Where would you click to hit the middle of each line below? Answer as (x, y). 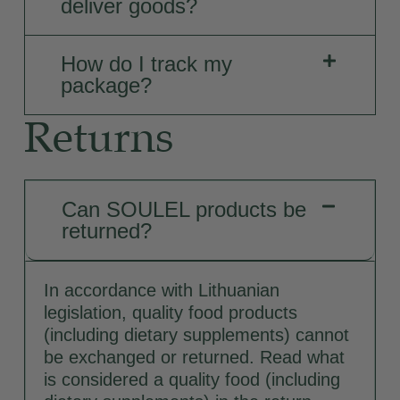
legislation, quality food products (170, 312)
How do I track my (146, 64)
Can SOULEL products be (183, 209)
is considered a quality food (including (192, 379)
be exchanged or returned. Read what (194, 357)
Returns (98, 140)
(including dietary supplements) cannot (196, 334)
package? (106, 86)
